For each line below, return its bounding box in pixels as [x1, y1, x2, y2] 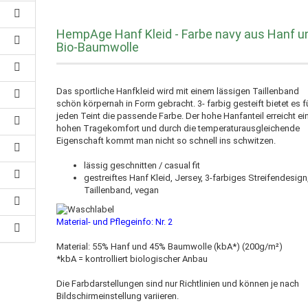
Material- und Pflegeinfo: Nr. [56, 216, 168, 227]
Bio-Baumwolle [56, 40, 140, 54]
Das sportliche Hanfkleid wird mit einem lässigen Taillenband [56, 86, 300, 96]
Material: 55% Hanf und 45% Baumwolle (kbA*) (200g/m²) [56, 241, 283, 252]
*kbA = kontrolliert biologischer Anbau [56, 253, 208, 264]
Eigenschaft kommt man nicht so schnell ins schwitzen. [56, 135, 276, 146]
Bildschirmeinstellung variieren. [56, 290, 179, 301]
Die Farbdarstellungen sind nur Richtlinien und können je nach [56, 278, 300, 289]
